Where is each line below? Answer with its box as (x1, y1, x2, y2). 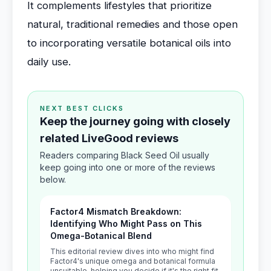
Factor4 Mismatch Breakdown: (50, 206, 181, 217)
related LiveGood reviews (40, 132, 178, 145)
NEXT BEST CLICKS (40, 104, 124, 113)
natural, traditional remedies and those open (27, 18, 238, 30)
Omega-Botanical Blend (50, 230, 152, 241)
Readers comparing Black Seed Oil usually (40, 150, 209, 160)
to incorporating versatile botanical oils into (27, 37, 231, 49)
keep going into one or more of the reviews (40, 162, 215, 172)
